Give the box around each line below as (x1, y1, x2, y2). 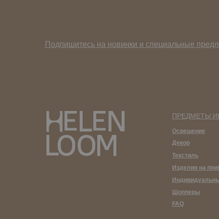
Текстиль (172, 152, 198, 159)
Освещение (172, 128, 205, 134)
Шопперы (172, 189, 200, 196)
